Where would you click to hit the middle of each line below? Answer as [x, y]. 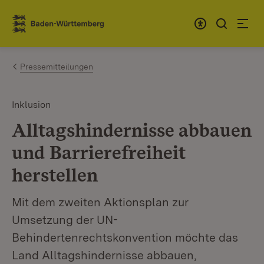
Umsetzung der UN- [65, 220]
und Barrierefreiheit [99, 152]
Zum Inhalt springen [78, 19]
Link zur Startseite [55, 28]
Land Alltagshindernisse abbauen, [104, 255]
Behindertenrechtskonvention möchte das [125, 237]
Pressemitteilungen [57, 67]
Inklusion [31, 105]
